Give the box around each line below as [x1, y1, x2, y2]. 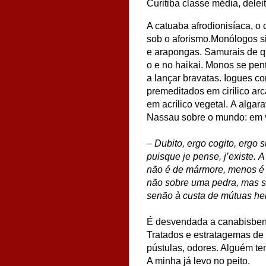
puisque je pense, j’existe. [147, 151, 256, 161]
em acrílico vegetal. [147, 99, 228, 109]
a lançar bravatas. [147, 72, 221, 83]
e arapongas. [147, 46, 202, 57]
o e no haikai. [147, 59, 203, 70]
